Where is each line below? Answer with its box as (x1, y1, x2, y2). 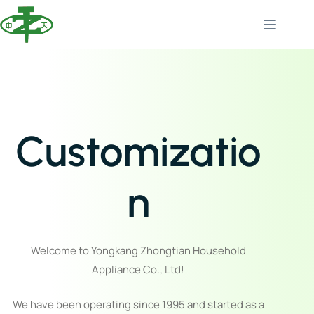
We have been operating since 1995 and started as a (12, 296, 264, 312)
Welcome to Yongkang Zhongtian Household (30, 243, 246, 258)
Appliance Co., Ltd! (92, 262, 185, 277)
